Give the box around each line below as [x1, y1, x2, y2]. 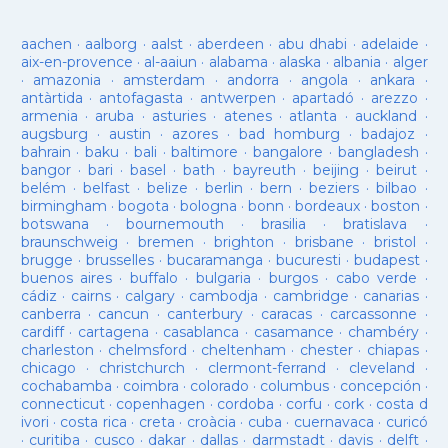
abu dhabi [277, 35, 348, 53]
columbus [259, 377, 329, 395]
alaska [279, 53, 322, 71]
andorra [227, 71, 279, 89]
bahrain [20, 143, 71, 161]
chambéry [347, 323, 419, 341]
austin [108, 125, 151, 143]
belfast [82, 179, 130, 197]
